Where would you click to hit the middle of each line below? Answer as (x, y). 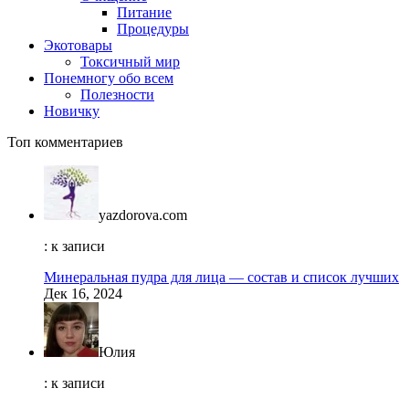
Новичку (72, 111)
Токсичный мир (130, 62)
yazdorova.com (143, 215)
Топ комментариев (65, 142)
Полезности (117, 95)
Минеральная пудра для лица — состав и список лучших (221, 278)
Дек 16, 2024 (83, 294)
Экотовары (78, 46)
